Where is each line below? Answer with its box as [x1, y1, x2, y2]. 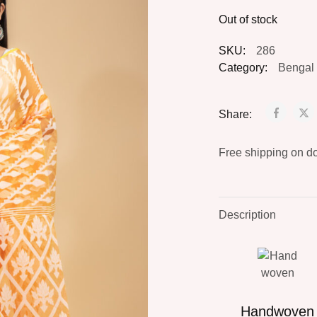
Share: [218, 108, 255, 120]
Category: [218, 62, 267, 74]
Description [218, 209, 276, 221]
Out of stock [218, 13, 277, 25]
